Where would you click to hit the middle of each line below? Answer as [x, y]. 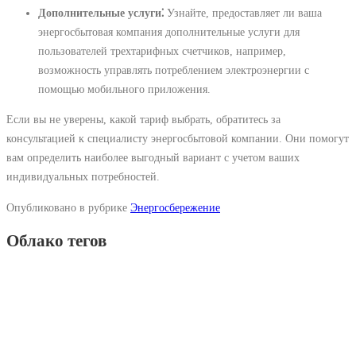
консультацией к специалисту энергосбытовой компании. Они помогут [178, 139]
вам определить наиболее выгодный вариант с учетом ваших [153, 158]
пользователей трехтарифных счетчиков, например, [162, 51]
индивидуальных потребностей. [83, 177]
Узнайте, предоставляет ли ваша [243, 13]
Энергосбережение [175, 207]
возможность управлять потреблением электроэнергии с [174, 70]
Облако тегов [56, 241]
